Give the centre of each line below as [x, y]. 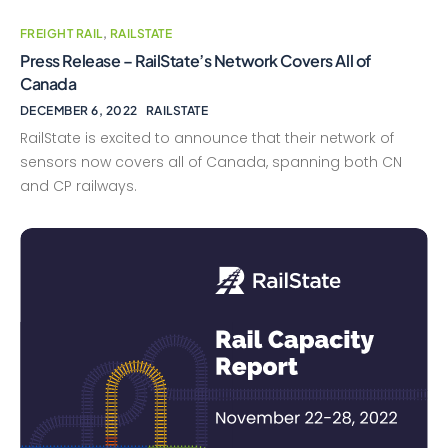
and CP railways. [78, 186]
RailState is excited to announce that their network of [207, 138]
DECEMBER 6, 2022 [79, 111]
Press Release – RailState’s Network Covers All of [195, 61]
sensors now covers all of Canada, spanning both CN [211, 162]
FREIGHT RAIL [61, 34]
